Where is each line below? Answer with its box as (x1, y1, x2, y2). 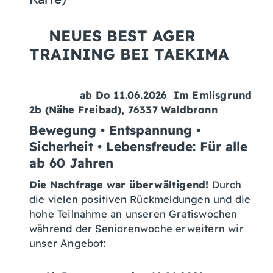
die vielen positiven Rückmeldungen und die (29, 193, 251, 205)
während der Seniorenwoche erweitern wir (29, 222, 244, 235)
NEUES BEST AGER (29, 26, 196, 45)
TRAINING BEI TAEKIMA (29, 44, 239, 63)
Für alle (200, 138, 247, 154)
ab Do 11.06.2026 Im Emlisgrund (29, 88, 252, 101)
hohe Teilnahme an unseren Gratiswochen (29, 207, 238, 220)
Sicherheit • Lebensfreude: (29, 138, 200, 154)
